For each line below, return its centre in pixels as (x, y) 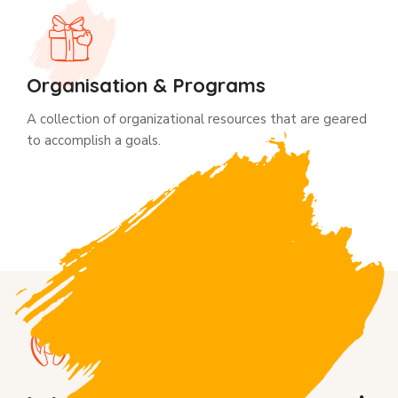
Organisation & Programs (146, 86)
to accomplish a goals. (94, 141)
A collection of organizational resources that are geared (197, 119)
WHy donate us (147, 350)
